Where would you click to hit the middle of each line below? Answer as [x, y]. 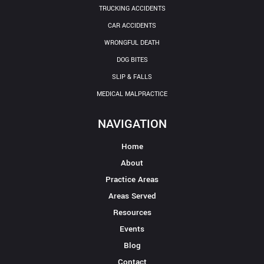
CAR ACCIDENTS [132, 25]
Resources [132, 212]
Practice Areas [132, 179]
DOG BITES [132, 60]
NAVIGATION [132, 123]
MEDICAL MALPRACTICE [132, 94]
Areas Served [132, 196]
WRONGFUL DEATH [132, 42]
